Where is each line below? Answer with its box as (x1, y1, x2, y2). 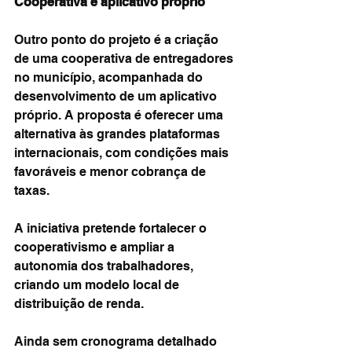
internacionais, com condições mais (14, 145, 232, 160)
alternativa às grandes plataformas (14, 126, 223, 141)
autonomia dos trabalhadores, (14, 258, 196, 273)
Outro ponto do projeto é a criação (14, 32, 222, 47)
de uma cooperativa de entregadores (14, 51, 236, 66)
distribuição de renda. (14, 296, 144, 311)
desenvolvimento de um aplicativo (14, 89, 220, 104)
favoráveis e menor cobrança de (14, 164, 209, 179)
